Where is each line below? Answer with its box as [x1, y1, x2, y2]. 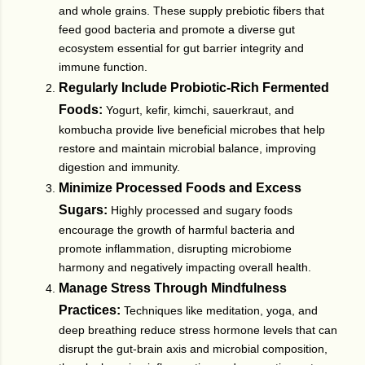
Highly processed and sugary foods [111, 204, 292, 218]
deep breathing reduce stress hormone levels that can [59, 323, 337, 337]
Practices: [59, 303, 124, 318]
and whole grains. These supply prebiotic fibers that [59, 4, 324, 18]
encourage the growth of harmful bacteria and [59, 223, 295, 237]
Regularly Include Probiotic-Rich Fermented [59, 81, 329, 95]
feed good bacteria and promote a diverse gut [59, 23, 295, 37]
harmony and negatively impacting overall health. [59, 261, 311, 275]
